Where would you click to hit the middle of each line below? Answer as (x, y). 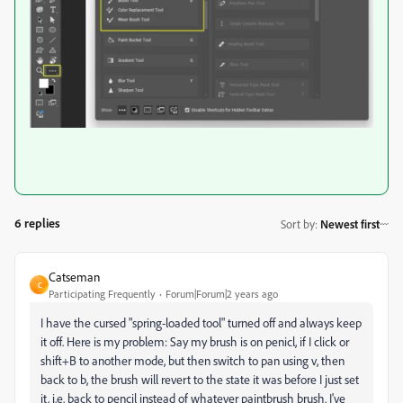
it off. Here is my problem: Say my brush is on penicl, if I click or (195, 342)
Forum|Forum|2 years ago (222, 294)
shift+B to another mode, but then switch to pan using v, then (193, 361)
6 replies (37, 223)
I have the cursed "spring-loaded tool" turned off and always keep (201, 323)
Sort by (298, 224)
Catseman (74, 277)
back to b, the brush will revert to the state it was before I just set (200, 380)
